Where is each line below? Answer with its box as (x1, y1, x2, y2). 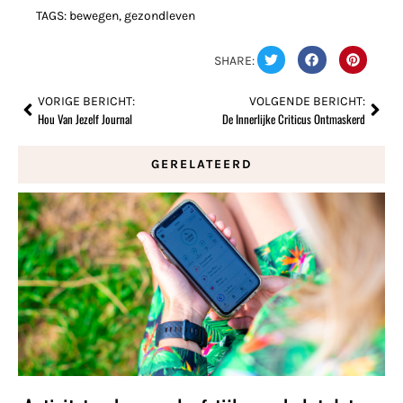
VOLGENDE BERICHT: (249, 94, 365, 109)
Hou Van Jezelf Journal (38, 110, 132, 128)
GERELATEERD (150, 157, 253, 172)
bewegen (69, 7, 119, 23)
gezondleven (124, 7, 195, 23)
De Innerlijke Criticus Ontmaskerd (222, 110, 365, 128)
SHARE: (213, 52, 257, 68)
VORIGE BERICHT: (38, 94, 135, 109)
